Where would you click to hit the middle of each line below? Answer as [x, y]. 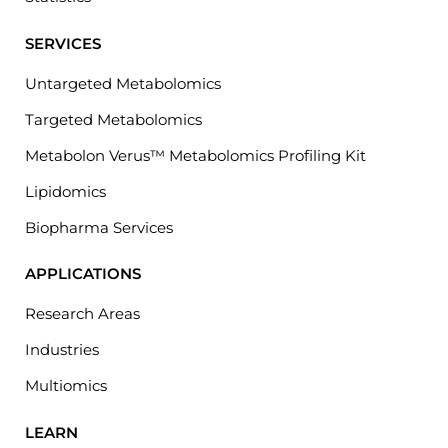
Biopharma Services [99, 227]
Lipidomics [65, 191]
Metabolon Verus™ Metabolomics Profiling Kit [195, 155]
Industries [62, 350]
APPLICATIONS [83, 274]
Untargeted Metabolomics [123, 83]
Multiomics [66, 386]
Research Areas [82, 314]
